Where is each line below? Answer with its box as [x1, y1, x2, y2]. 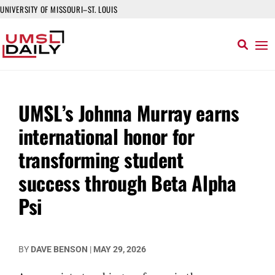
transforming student [18, 145, 184, 174]
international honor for [18, 122, 195, 150]
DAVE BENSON [31, 244, 88, 254]
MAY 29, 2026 [93, 244, 146, 254]
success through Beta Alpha [18, 168, 236, 197]
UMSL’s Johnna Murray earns [18, 98, 239, 127]
